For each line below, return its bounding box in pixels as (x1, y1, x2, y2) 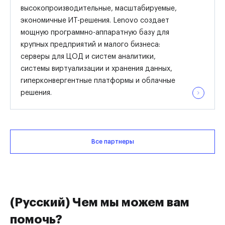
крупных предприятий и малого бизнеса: (21, 41, 160, 48)
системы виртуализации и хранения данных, (21, 65, 172, 72)
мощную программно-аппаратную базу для (21, 29, 169, 36)
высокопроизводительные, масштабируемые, (21, 5, 177, 12)
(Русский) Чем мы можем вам (10, 196, 189, 208)
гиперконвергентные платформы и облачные (21, 77, 175, 84)
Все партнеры (91, 139, 134, 145)
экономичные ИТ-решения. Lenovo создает (21, 17, 169, 24)
